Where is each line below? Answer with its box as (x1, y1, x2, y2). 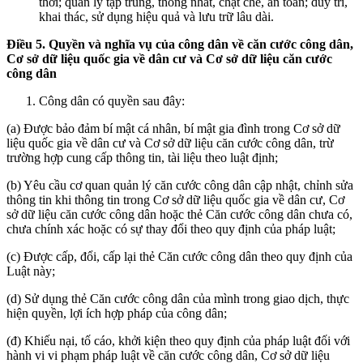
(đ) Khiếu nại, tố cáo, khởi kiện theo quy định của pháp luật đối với (6, 333, 350, 348)
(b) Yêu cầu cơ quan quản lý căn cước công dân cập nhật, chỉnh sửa (6, 177, 353, 192)
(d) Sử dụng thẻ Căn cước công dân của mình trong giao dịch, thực (6, 291, 349, 305)
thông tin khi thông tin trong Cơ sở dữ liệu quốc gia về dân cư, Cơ (6, 192, 344, 207)
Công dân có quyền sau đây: (39, 93, 185, 108)
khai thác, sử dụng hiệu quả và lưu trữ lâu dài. (39, 9, 274, 23)
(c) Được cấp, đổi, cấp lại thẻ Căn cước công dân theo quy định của (6, 249, 352, 263)
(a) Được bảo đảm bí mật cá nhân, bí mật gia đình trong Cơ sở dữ (6, 121, 340, 135)
